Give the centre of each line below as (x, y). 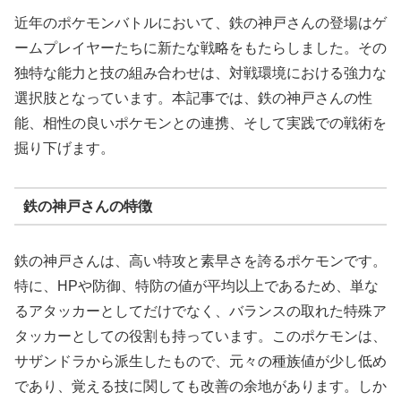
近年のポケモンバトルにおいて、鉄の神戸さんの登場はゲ (200, 23)
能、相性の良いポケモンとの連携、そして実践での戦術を (200, 124)
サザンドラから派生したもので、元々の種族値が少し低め (200, 362)
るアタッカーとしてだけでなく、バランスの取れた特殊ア (200, 311)
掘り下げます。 (64, 149)
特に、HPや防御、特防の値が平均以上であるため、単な (196, 286)
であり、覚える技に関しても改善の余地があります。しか (200, 387)
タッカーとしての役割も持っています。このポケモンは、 (200, 337)
